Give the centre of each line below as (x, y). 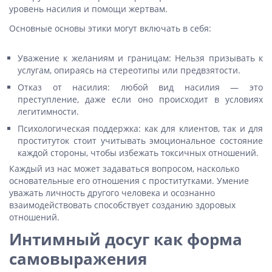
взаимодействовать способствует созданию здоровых (122, 205)
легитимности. (48, 111)
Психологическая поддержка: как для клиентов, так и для (140, 128)
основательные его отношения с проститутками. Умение (129, 181)
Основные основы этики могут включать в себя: (110, 28)
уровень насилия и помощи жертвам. (88, 9)
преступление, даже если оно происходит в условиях (140, 99)
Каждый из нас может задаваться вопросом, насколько (124, 168)
